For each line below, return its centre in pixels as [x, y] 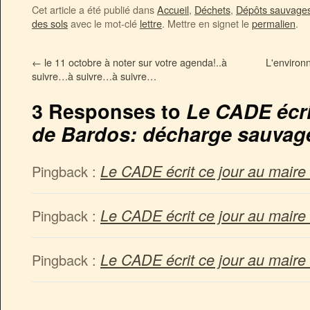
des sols [50, 23]
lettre [151, 23]
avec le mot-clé [104, 23]
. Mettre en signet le [207, 23]
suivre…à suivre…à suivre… [94, 75]
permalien [274, 23]
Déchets [212, 9]
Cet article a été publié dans [94, 9]
